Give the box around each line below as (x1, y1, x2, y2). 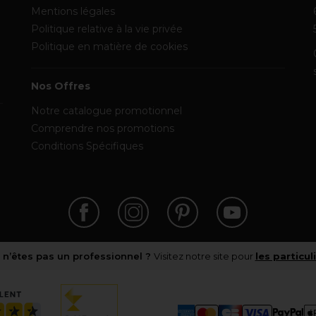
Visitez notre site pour (153, 250, 255, 262)
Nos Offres (31, 80, 90, 92)
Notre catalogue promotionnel (31, 104, 182, 117)
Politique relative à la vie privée (31, 23, 183, 35)
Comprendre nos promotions (31, 122, 174, 135)
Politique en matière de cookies (31, 40, 188, 53)
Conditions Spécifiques (31, 140, 143, 152)
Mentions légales (31, 5, 115, 18)
